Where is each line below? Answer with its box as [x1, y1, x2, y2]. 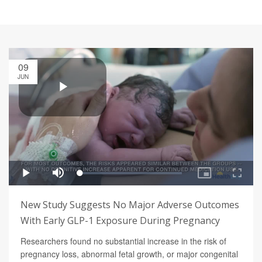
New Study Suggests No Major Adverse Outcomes [20, 198, 239, 212]
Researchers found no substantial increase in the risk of [20, 235, 226, 247]
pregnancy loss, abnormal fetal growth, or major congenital [20, 248, 238, 260]
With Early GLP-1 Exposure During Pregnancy [20, 214, 220, 227]
